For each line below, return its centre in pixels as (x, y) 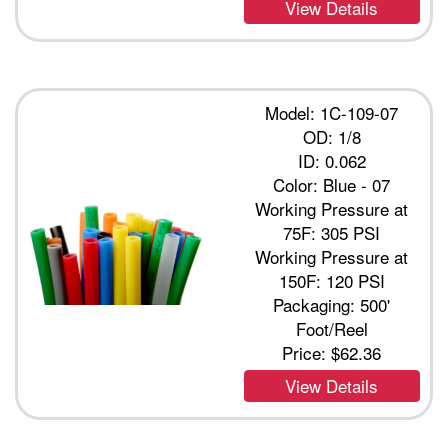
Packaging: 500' (332, 305)
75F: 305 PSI (332, 233)
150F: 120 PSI (331, 281)
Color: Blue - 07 (332, 185)
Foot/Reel (331, 329)
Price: (307, 353)
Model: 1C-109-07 (332, 113)
